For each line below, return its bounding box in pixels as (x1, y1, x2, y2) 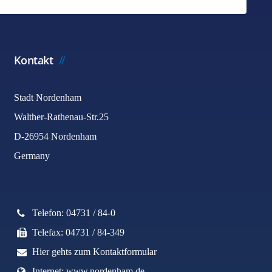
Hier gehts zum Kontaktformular (32, 246, 157, 257)
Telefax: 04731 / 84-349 (32, 227, 124, 237)
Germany (13, 151, 50, 161)
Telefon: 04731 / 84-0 (32, 208, 115, 218)
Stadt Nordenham (13, 92, 81, 103)
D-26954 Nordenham (13, 131, 97, 141)
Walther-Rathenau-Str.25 (13, 112, 109, 122)
